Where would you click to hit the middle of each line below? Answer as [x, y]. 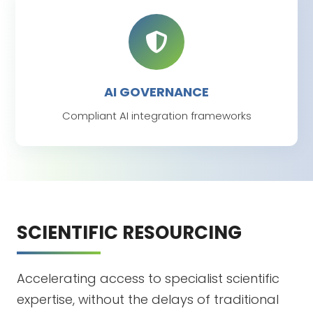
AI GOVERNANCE [156, 92]
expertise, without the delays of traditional [148, 300]
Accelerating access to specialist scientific [148, 279]
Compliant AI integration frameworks [156, 116]
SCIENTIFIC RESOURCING [129, 233]
